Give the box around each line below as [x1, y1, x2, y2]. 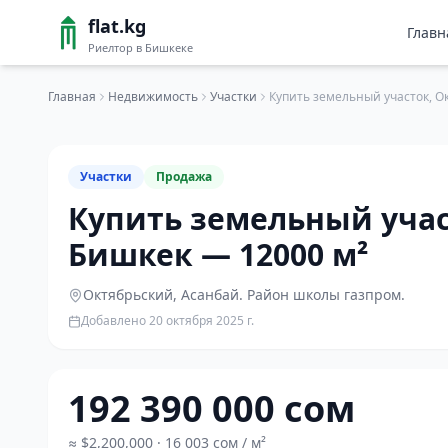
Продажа [156, 168, 212, 185]
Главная [48, 88, 96, 105]
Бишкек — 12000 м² [68, 234, 368, 275]
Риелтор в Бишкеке [88, 40, 193, 55]
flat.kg [88, 14, 146, 38]
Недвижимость [108, 88, 198, 105]
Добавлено [81, 312, 149, 329]
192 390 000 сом [68, 384, 355, 433]
